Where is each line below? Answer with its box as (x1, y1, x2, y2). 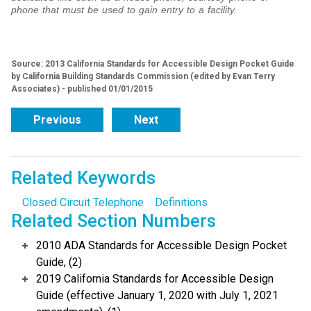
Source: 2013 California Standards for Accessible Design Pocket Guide (11, 59, 294, 69)
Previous (33, 113, 81, 127)
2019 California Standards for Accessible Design (36, 272, 274, 286)
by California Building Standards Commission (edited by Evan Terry (11, 72, 275, 82)
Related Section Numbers (11, 211, 216, 232)
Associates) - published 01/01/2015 (11, 84, 153, 94)
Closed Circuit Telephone (22, 196, 144, 210)
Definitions (155, 196, 208, 210)
